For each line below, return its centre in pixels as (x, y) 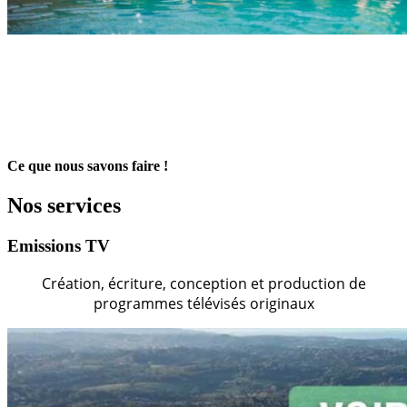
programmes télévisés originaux (203, 303)
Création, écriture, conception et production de (203, 283)
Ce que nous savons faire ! (88, 166)
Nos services (64, 206)
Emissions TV (59, 246)
